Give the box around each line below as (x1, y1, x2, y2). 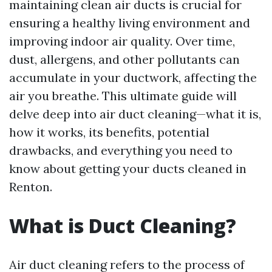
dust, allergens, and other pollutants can (9, 52, 240, 67)
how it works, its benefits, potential (9, 124, 209, 140)
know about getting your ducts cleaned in (9, 161, 246, 176)
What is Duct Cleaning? (9, 212, 236, 239)
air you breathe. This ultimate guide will (9, 88, 237, 103)
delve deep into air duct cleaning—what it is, (9, 106, 261, 121)
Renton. (9, 179, 52, 194)
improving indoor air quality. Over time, (9, 33, 235, 49)
